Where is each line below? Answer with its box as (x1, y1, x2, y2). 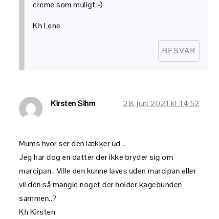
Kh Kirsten (19, 206, 56, 217)
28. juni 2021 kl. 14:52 (123, 98, 200, 109)
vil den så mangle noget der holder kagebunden (19, 179, 182, 190)
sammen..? (19, 193, 57, 203)
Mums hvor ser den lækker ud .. (19, 138, 126, 149)
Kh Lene (33, 20, 61, 31)
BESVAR (162, 45, 196, 56)
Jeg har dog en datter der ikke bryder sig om (19, 152, 174, 162)
